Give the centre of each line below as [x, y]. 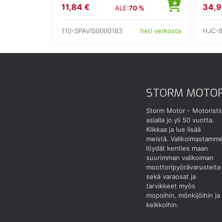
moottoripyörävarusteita [183, 167]
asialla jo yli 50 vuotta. [180, 120]
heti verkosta [161, 31]
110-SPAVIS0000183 [92, 30]
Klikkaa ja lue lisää [173, 130]
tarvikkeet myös [170, 186]
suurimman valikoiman [180, 158]
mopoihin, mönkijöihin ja [183, 195]
